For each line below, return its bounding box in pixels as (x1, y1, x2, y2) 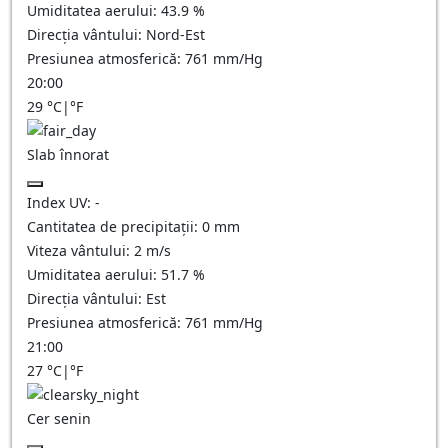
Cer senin (27, 409, 91, 428)
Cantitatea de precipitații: (27, 217, 202, 236)
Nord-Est (146, 25, 205, 44)
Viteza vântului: (27, 241, 134, 260)
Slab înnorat (27, 145, 109, 164)
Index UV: (27, 193, 95, 212)
